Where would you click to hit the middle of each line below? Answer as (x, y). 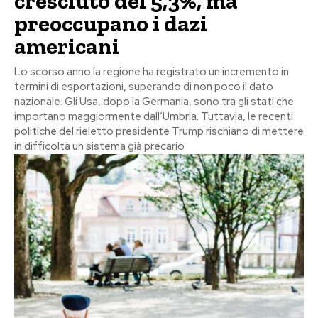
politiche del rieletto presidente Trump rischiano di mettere (159, 131)
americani (67, 46)
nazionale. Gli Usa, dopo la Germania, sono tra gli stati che (154, 101)
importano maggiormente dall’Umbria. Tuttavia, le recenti (154, 116)
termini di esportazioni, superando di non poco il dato (144, 86)
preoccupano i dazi (111, 23)
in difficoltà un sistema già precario (99, 146)
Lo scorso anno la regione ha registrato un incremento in (152, 71)
